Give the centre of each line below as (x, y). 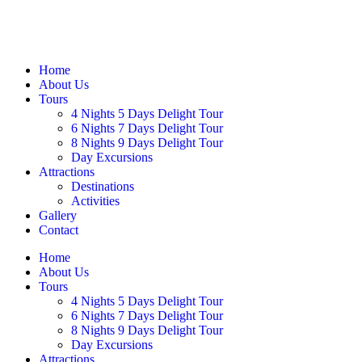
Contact (59, 230)
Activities (95, 201)
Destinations (103, 186)
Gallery (58, 215)
